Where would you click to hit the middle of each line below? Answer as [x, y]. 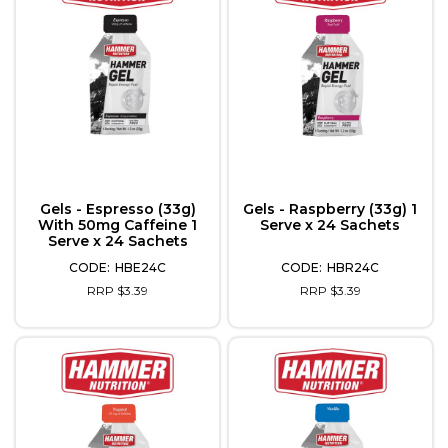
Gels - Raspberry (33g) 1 [330, 209]
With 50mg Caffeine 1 [118, 225]
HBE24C [141, 268]
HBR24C [353, 268]
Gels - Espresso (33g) [117, 209]
